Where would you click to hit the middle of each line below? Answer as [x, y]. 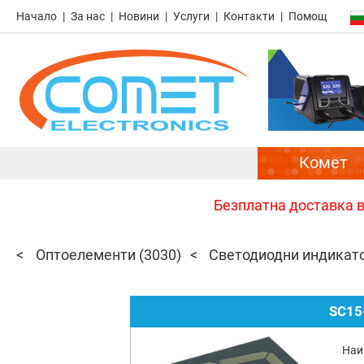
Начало [37, 16]
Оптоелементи [85, 255]
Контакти [249, 16]
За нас [88, 16]
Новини [139, 16]
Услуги [191, 16]
